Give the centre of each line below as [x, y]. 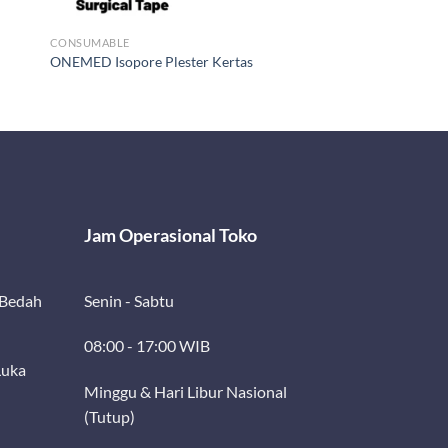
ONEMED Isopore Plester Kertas [151, 62]
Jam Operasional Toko [171, 234]
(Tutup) [110, 417]
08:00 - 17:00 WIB [147, 346]
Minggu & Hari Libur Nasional [186, 392]
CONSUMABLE [89, 42]
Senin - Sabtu [129, 300]
